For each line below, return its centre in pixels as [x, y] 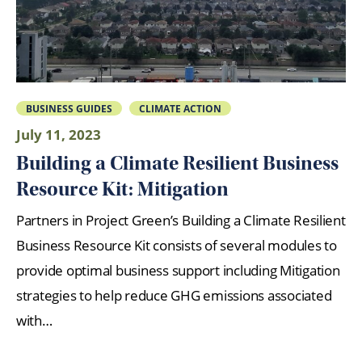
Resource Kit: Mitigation [122, 189]
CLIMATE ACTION [181, 108]
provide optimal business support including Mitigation [178, 271]
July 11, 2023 [59, 135]
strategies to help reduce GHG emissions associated [174, 296]
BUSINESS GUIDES [69, 108]
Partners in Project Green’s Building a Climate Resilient [181, 221]
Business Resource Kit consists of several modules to [177, 246]
